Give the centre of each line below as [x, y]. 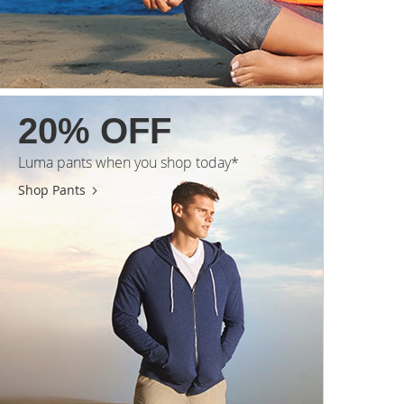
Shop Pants [52, 189]
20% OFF [95, 130]
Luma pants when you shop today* [129, 162]
